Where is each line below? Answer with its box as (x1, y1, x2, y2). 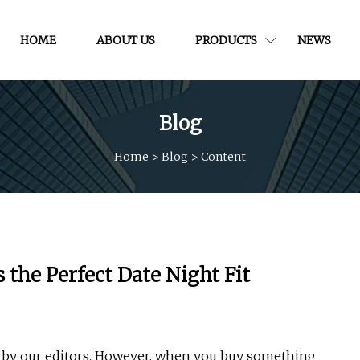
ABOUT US (96, 32, 155, 47)
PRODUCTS (195, 32, 257, 47)
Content (201, 149, 246, 164)
